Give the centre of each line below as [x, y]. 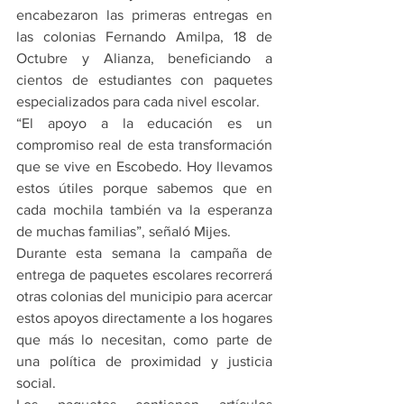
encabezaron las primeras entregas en [144, 15]
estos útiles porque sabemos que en [144, 188]
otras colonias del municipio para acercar [144, 297]
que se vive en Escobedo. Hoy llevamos [144, 167]
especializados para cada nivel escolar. [138, 102]
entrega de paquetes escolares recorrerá [144, 275]
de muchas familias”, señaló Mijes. [124, 232]
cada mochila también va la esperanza [144, 210]
